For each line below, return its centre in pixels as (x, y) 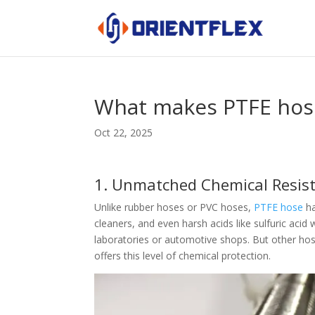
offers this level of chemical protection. (183, 256)
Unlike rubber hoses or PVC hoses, (174, 207)
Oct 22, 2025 (124, 133)
